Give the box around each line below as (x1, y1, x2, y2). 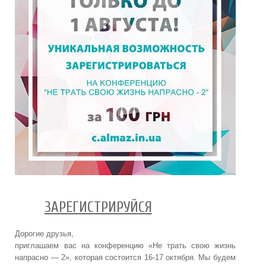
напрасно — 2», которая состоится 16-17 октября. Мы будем (15, 253, 236, 262)
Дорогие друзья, (15, 229, 74, 239)
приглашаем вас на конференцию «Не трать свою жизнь (15, 241, 236, 251)
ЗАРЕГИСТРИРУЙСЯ (44, 199, 152, 216)
